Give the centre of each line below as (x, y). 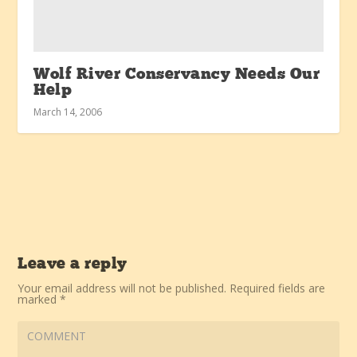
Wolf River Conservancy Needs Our (177, 75)
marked (39, 299)
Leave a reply (73, 264)
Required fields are (278, 288)
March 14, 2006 (68, 112)
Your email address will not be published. (122, 288)
